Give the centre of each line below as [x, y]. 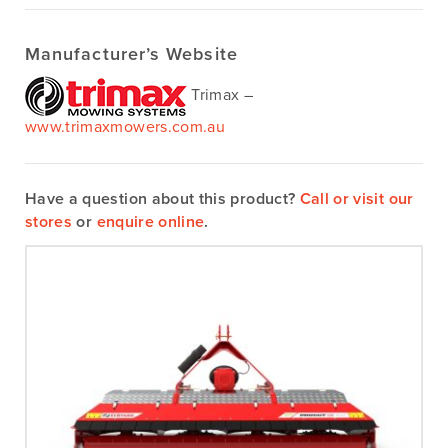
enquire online [150, 222]
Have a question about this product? [162, 199]
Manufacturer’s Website [131, 54]
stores [49, 222]
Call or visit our [356, 199]
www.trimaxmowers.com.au [125, 127]
